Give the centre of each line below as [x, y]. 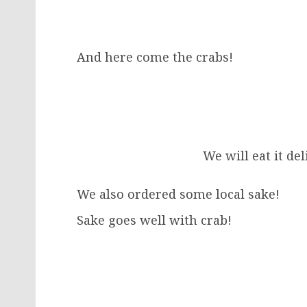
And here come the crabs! [155, 57]
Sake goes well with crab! [154, 220]
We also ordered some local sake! [178, 194]
